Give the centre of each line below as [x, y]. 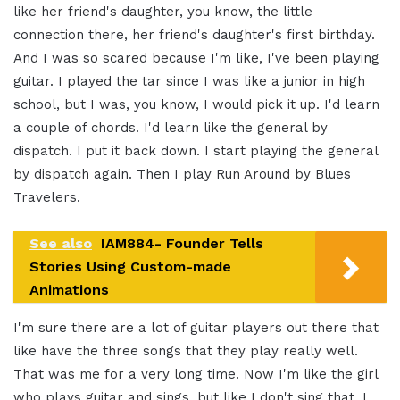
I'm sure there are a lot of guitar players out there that [196, 328]
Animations [69, 290]
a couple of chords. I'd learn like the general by [171, 128]
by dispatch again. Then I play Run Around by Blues [182, 175]
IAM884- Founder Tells [182, 244]
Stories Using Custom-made [130, 267]
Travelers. [47, 198]
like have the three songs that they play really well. [186, 351]
